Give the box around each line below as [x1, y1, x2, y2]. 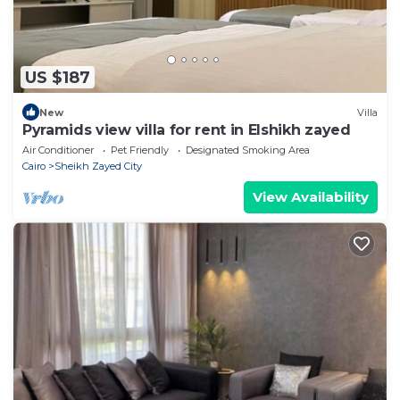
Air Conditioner [22, 144, 94, 157]
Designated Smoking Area [186, 144, 310, 157]
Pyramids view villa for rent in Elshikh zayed [22, 121, 351, 139]
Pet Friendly [111, 144, 169, 157]
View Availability [253, 188, 369, 206]
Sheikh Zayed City [54, 160, 142, 173]
